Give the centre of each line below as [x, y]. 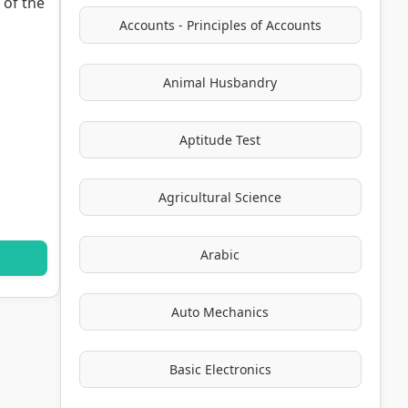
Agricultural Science [220, 197]
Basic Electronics [220, 369]
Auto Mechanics [220, 312]
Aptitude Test [220, 140]
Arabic [220, 255]
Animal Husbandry [220, 82]
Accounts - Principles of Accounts [220, 25]
